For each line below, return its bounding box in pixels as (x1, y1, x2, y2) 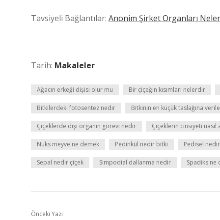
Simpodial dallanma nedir (99, 158, 171, 166)
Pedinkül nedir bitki (115, 140, 168, 148)
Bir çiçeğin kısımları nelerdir (129, 85, 205, 94)
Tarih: (31, 60, 55, 71)
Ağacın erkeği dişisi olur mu (37, 85, 113, 94)
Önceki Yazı (31, 210, 63, 218)
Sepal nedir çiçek (37, 158, 83, 166)
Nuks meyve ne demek (37, 140, 99, 148)
